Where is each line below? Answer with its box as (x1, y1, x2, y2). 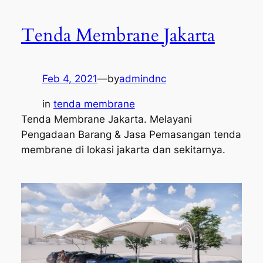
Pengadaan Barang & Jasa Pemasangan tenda (21, 129, 241, 141)
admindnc (119, 73, 166, 85)
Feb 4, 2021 (42, 73, 97, 85)
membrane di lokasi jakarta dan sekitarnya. (21, 144, 225, 156)
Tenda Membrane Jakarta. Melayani (21, 113, 192, 126)
